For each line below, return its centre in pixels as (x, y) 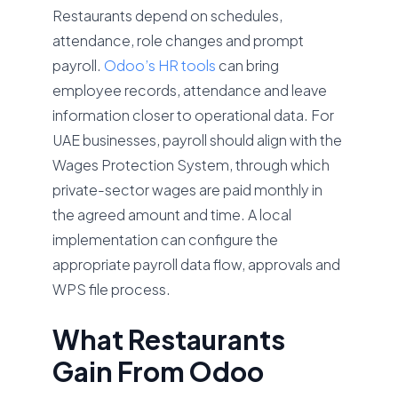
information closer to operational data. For (194, 115)
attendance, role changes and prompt (179, 40)
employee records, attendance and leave (190, 90)
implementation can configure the (166, 239)
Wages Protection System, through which (191, 165)
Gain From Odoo (159, 371)
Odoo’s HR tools (160, 65)
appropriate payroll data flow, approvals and (197, 264)
